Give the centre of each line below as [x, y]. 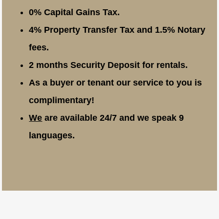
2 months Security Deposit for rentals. [109, 65]
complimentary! [62, 100]
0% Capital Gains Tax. [75, 12]
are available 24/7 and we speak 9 [113, 118]
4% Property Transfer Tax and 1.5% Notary [117, 30]
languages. [52, 136]
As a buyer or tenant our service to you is [116, 83]
